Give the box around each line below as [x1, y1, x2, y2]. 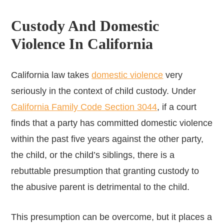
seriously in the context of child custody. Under [11, 85, 196, 96]
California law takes [11, 69, 92, 80]
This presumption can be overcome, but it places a [11, 211, 212, 222]
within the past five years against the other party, [11, 133, 204, 144]
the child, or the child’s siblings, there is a [11, 149, 175, 160]
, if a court [157, 101, 197, 112]
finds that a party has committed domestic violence [11, 117, 213, 128]
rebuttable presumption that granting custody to [11, 165, 199, 176]
